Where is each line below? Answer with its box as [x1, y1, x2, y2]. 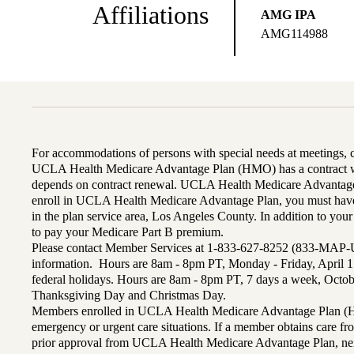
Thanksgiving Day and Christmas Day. [32, 288, 226, 303]
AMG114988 [261, 27, 328, 41]
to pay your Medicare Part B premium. [32, 225, 224, 239]
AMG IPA [261, 8, 316, 22]
